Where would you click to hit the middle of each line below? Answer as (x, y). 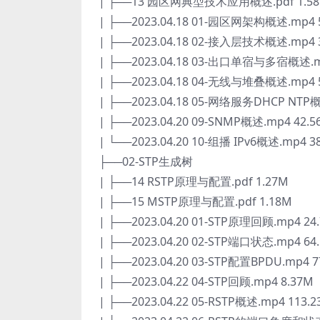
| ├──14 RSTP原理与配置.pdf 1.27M (194, 181)
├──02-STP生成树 (146, 161)
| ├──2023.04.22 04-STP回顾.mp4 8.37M (206, 281)
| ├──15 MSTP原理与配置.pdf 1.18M (195, 201)
